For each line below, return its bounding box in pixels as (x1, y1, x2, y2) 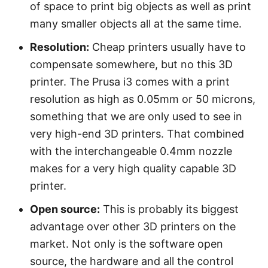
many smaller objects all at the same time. (30, 17, 242, 30)
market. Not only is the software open (30, 237, 223, 250)
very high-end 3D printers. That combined (30, 127, 244, 140)
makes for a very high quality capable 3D (30, 162, 236, 175)
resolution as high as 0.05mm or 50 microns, (30, 93, 255, 105)
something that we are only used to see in (30, 110, 242, 123)
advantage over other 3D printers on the (30, 220, 236, 233)
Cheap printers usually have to (89, 41, 246, 53)
